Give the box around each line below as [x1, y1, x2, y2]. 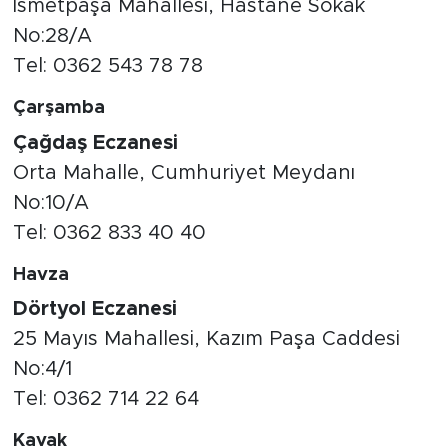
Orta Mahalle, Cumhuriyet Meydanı [12, 162, 355, 183]
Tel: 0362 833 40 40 [12, 222, 206, 243]
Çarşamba [12, 99, 105, 118]
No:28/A [12, 26, 92, 47]
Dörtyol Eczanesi [12, 299, 177, 320]
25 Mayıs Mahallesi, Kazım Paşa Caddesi [12, 329, 400, 350]
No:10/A [12, 192, 89, 213]
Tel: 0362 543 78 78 [12, 56, 203, 77]
